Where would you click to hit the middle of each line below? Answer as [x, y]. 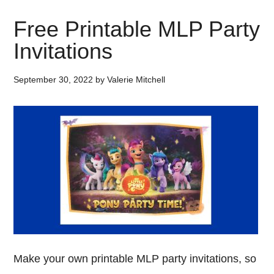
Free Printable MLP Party [137, 29]
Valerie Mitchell [136, 80]
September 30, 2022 [54, 80]
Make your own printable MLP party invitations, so [135, 259]
